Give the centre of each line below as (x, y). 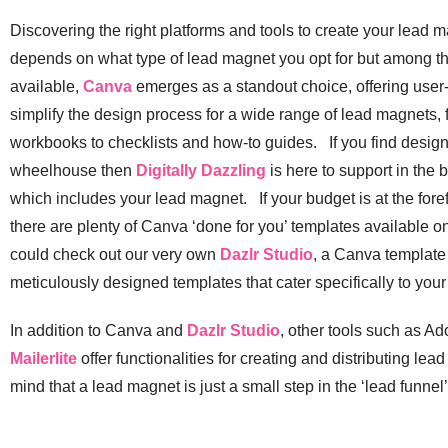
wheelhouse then (73, 170)
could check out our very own (115, 254)
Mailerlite (43, 358)
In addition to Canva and (98, 330)
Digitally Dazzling (201, 170)
